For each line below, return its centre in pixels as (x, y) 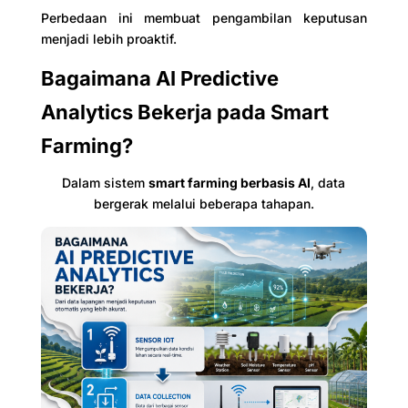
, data (328, 182)
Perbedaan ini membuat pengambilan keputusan (204, 17)
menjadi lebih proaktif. (108, 38)
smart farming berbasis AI (230, 182)
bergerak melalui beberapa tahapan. (204, 203)
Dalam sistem (106, 182)
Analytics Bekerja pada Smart (184, 112)
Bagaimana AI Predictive (159, 78)
